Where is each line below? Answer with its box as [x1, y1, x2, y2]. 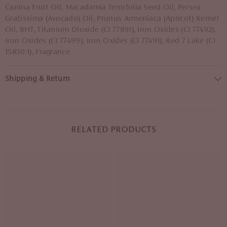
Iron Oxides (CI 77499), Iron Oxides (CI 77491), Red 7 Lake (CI [5, 36, 215, 45]
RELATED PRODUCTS [71, 125, 156, 135]
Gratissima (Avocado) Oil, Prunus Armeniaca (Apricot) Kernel [5, 14, 219, 23]
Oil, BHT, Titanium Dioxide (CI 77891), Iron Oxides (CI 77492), [5, 25, 216, 34]
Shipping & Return [5, 74, 70, 83]
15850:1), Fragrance [5, 48, 70, 56]
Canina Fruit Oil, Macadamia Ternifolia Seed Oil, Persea [5, 3, 201, 12]
